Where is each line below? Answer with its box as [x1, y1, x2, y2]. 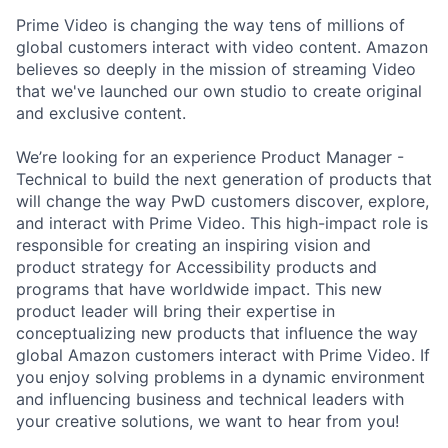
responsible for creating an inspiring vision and [16, 235, 371, 256]
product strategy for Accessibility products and [16, 257, 377, 278]
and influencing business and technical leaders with [16, 389, 404, 410]
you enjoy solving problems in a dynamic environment [16, 367, 425, 388]
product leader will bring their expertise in [16, 301, 335, 322]
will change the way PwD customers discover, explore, [16, 191, 429, 212]
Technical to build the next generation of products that [16, 169, 432, 190]
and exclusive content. [16, 103, 186, 124]
